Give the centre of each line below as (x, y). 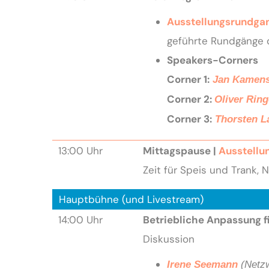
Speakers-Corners (212, 60)
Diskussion (168, 239)
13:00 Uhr (80, 150)
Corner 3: (189, 119)
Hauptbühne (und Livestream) (131, 199)
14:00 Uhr (80, 219)
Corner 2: (190, 99)
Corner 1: (188, 79)
